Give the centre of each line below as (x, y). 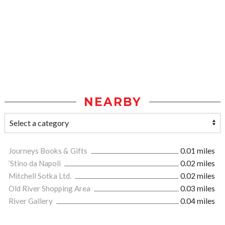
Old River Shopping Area (50, 189)
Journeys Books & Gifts (49, 151)
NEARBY (113, 102)
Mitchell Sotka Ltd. (41, 176)
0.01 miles (198, 151)
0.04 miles (198, 201)
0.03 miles (198, 189)
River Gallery (31, 201)
